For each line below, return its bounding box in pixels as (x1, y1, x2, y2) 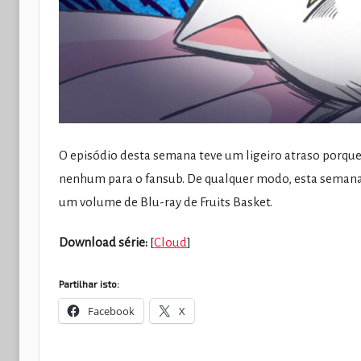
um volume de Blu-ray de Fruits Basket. (59, 195, 272, 210)
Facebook (88, 303, 135, 318)
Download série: (59, 235, 147, 250)
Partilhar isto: (59, 277, 119, 289)
